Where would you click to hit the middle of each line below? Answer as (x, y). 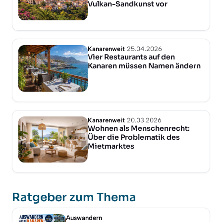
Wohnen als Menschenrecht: (139, 128)
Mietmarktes (111, 146)
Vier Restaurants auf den (131, 57)
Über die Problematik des (134, 137)
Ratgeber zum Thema (74, 197)
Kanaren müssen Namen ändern (144, 66)
